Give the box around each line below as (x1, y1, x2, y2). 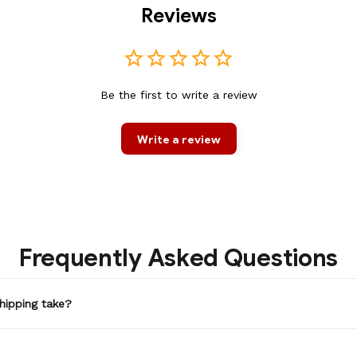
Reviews (140, 4, 217, 29)
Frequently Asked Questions (18, 243, 339, 274)
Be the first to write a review (100, 88, 257, 102)
